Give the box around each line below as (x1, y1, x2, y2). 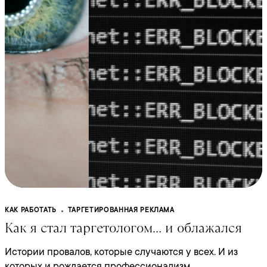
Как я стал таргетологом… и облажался (5, 218, 242, 237)
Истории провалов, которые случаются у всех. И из (5, 246, 238, 257)
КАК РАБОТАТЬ (5, 206, 57, 214)
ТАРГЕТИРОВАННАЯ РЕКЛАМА (67, 206, 175, 214)
